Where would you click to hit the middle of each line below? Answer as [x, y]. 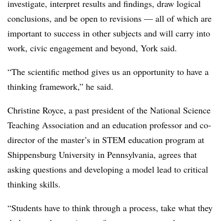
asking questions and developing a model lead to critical [108, 169]
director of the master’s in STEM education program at [106, 140]
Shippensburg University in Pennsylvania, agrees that [102, 154]
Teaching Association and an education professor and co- [109, 125]
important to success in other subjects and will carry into [109, 33]
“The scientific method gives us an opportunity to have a [108, 72]
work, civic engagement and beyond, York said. [94, 48]
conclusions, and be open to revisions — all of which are [110, 18]
